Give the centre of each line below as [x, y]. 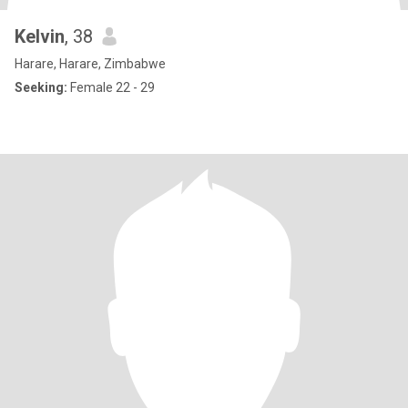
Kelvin [40, 36]
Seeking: [41, 87]
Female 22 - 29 [111, 87]
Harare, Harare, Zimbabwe [90, 64]
